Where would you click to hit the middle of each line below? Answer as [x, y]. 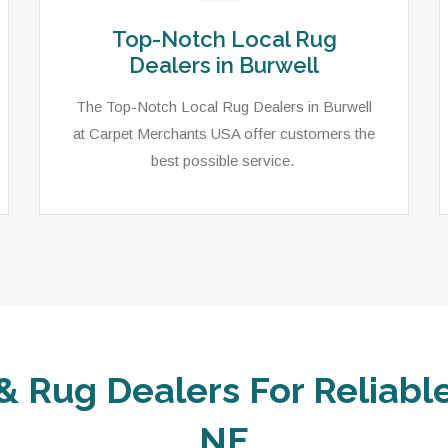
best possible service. [224, 160]
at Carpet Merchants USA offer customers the [224, 133]
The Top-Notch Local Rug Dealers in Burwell [224, 106]
